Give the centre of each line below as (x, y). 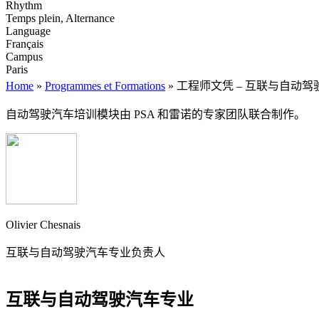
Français (25, 43)
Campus (24, 56)
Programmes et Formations (105, 85)
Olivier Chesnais (43, 224)
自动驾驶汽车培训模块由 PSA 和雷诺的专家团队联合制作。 (156, 114)
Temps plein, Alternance (60, 18)
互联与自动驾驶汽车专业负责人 (85, 252)
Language (28, 31)
